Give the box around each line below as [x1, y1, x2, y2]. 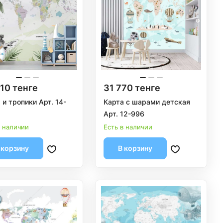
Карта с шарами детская [104, 98, 191, 107]
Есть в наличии [104, 123, 153, 131]
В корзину [118, 144, 153, 153]
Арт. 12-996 [104, 110, 145, 118]
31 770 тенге [104, 83, 161, 94]
